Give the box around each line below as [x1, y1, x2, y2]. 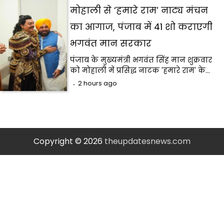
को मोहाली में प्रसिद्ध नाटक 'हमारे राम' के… [70, 65, 210, 76]
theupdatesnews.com [104, 135, 190, 147]
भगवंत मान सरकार [70, 37, 152, 50]
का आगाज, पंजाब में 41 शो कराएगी [70, 20, 213, 33]
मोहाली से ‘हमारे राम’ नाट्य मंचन [70, 4, 208, 17]
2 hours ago [78, 79, 117, 88]
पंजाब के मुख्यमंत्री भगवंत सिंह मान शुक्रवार [70, 55, 212, 65]
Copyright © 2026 [33, 135, 104, 147]
